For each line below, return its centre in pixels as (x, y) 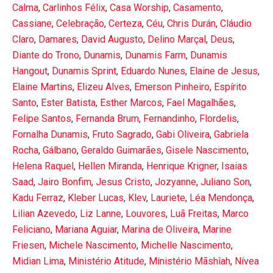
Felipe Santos (42, 118)
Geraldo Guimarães (121, 150)
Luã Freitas (194, 213)
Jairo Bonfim (65, 182)
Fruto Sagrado (122, 134)
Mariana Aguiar (86, 229)
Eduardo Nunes (153, 71)
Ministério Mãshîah (190, 261)
